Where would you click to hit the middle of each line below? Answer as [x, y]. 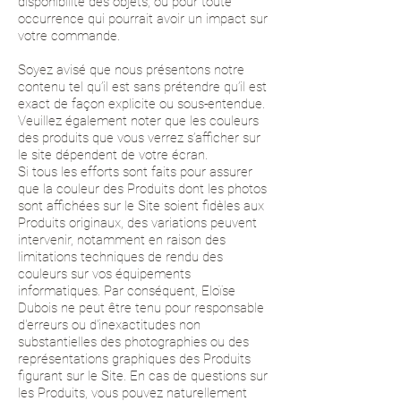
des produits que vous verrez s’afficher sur [139, 138]
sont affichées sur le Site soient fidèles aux [141, 206]
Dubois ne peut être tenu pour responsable [141, 308]
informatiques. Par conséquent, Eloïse [127, 291]
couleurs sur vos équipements [104, 274]
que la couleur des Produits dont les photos [142, 189]
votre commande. [69, 36]
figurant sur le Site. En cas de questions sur [143, 376]
